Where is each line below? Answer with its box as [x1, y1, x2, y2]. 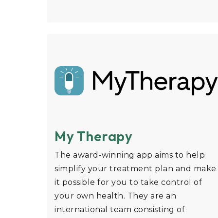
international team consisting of [54, 205, 185, 215]
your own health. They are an [54, 191, 176, 201]
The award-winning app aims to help [54, 150, 205, 160]
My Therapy [54, 127, 132, 145]
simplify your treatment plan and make [54, 164, 217, 174]
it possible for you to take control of [54, 178, 202, 187]
